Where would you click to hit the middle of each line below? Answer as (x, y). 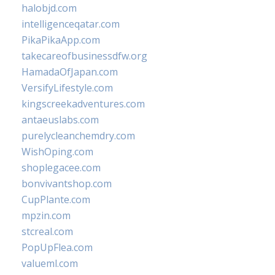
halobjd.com (49, 8)
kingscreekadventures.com (83, 104)
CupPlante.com (56, 199)
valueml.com (50, 263)
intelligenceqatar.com (71, 24)
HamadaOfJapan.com (70, 72)
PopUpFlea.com (57, 247)
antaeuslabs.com (60, 120)
